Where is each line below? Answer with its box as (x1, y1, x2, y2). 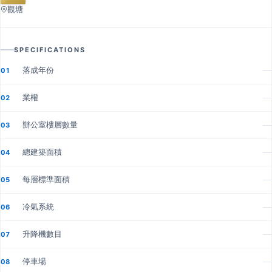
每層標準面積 (22, 174, 70, 184)
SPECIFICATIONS (14, 45, 86, 54)
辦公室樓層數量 (22, 120, 78, 129)
